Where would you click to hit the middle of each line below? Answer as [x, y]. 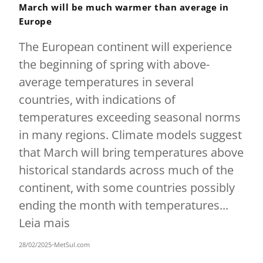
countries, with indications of [97, 100]
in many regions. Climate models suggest [130, 135]
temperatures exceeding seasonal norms [130, 117]
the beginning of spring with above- [114, 64]
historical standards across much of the [126, 170]
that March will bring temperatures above [131, 152]
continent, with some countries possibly [127, 188]
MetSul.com [72, 245]
